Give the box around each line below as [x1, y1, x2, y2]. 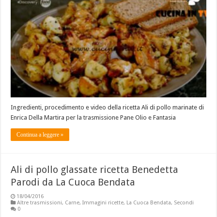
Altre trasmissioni [17, 199, 62, 206]
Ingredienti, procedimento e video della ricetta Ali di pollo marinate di [11, 103, 204, 111]
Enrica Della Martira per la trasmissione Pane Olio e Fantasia [11, 113, 176, 121]
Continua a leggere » [16, 131, 64, 138]
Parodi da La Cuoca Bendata [11, 176, 136, 188]
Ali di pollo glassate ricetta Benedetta [11, 163, 179, 175]
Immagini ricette [82, 199, 124, 206]
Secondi [174, 199, 194, 206]
